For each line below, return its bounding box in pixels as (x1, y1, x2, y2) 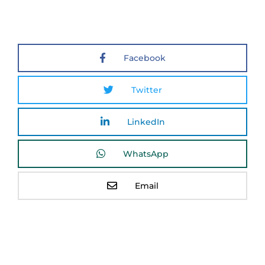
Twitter (131, 84, 162, 95)
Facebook (124, 52, 166, 63)
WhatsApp (123, 148, 169, 159)
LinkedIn (127, 116, 165, 127)
